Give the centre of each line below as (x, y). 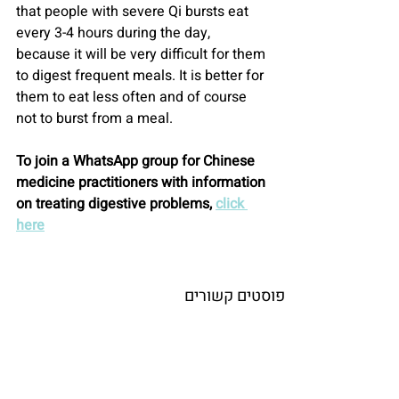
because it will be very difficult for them (142, 55)
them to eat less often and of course (133, 98)
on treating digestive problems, (116, 204)
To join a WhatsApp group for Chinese (137, 162)
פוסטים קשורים (235, 297)
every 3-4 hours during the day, (115, 33)
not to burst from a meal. (94, 119)
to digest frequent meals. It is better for (142, 76)
